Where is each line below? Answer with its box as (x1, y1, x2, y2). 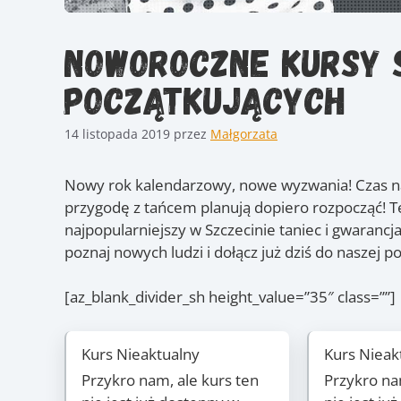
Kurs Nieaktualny (81, 343, 200, 364)
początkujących (64, 76, 346, 122)
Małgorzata (210, 124, 277, 142)
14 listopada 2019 (64, 124, 170, 142)
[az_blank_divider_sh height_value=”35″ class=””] (64, 286, 396, 308)
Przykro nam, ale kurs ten (81, 370, 259, 391)
